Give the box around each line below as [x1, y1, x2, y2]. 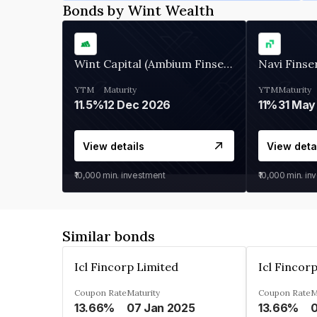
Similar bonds [62, 227, 155, 245]
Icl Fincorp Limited [74, 260, 178, 274]
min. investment [100, 170, 166, 180]
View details [83, 139, 144, 152]
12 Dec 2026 [103, 98, 171, 112]
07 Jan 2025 [127, 301, 195, 315]
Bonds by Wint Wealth [62, 1, 214, 19]
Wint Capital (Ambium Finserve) [224, 57, 232, 71]
